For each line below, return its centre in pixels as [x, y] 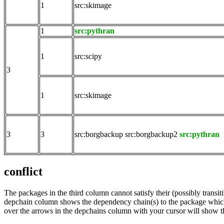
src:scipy [88, 56]
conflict [23, 172]
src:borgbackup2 [151, 134]
